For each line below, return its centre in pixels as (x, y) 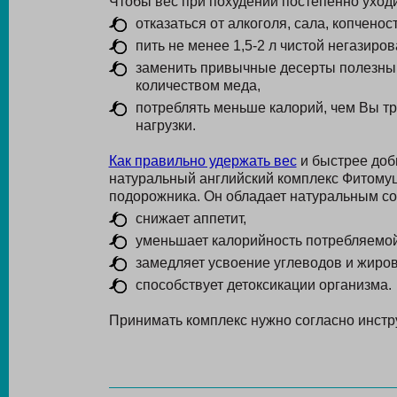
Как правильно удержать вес (202, 161)
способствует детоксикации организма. (263, 285)
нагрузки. (165, 125)
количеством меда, (198, 86)
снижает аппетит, (191, 218)
